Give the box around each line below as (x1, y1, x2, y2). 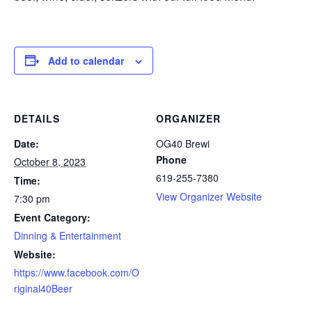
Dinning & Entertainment (14, 228, 121, 242)
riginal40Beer (14, 281, 72, 295)
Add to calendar (48, 53, 124, 68)
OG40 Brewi (156, 136, 210, 150)
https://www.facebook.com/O (14, 265, 139, 279)
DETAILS (14, 111, 60, 125)
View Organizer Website (156, 189, 262, 203)
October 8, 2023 (14, 154, 86, 169)
